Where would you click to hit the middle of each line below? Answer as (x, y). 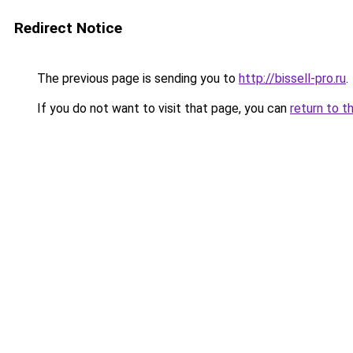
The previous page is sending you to (136, 78)
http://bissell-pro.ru (292, 78)
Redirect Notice (68, 28)
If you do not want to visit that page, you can (162, 108)
